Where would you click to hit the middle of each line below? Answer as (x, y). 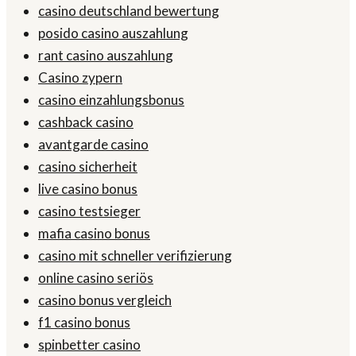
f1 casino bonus (84, 323)
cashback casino (86, 122)
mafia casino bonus (94, 234)
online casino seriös (96, 278)
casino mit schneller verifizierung (135, 256)
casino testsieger (89, 211)
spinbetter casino (89, 345)
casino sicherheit (88, 167)
